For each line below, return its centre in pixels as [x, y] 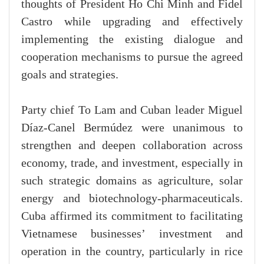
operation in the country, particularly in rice [132, 252]
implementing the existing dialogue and [132, 40]
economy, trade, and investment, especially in [132, 164]
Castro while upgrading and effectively [132, 22]
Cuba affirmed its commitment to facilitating [132, 217]
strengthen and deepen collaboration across [132, 146]
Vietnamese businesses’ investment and [132, 234]
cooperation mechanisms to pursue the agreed [132, 57]
